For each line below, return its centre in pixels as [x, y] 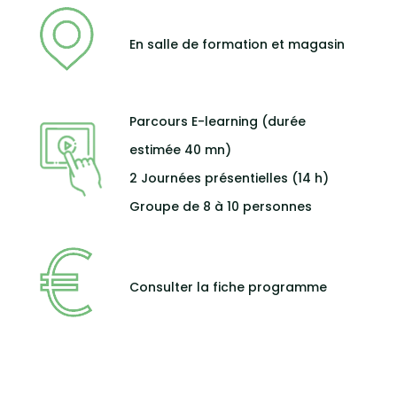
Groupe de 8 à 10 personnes [221, 207]
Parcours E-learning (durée [218, 122]
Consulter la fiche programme [229, 288]
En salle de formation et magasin [237, 44]
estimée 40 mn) [181, 150]
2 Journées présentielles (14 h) [230, 179]
